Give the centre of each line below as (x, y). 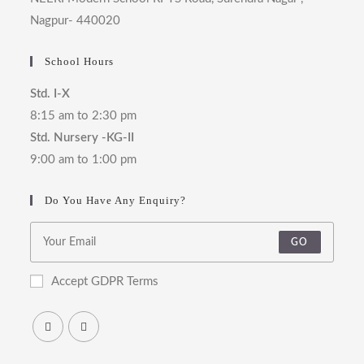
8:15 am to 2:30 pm (84, 116)
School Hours (80, 62)
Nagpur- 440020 (76, 21)
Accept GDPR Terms (105, 282)
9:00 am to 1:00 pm (84, 160)
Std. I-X (50, 94)
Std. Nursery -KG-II (82, 138)
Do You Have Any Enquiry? (116, 201)
